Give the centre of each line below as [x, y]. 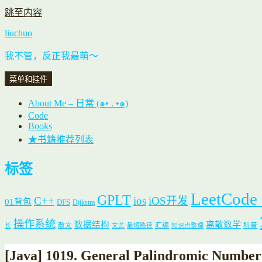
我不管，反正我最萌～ [51, 56]
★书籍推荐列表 [61, 139]
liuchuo [18, 33]
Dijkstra [84, 202]
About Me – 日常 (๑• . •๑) [78, 103]
